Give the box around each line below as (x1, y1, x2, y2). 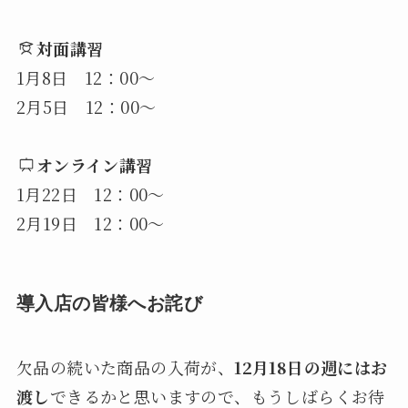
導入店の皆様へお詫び (15, 293, 202, 314)
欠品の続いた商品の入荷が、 (15, 354, 235, 379)
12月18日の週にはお (234, 354, 388, 379)
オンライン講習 (36, 153, 153, 178)
